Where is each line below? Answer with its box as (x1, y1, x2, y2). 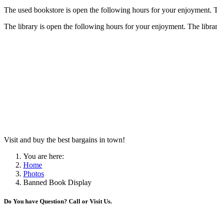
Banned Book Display (23, 178, 92, 187)
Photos (23, 170, 44, 178)
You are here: (23, 152, 68, 161)
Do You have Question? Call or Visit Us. (4, 198, 112, 205)
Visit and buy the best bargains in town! (4, 136, 125, 144)
